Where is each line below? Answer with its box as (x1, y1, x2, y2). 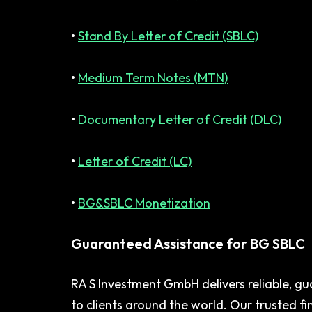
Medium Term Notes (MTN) (78, 70, 228, 86)
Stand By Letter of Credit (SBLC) (78, 28, 258, 44)
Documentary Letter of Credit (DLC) (78, 111, 281, 127)
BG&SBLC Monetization (78, 195, 210, 211)
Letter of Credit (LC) (78, 153, 192, 169)
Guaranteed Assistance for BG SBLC (71, 235, 305, 252)
